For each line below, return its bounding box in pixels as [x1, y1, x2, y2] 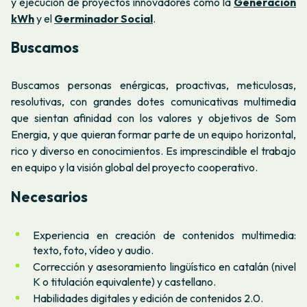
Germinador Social [54, 11, 153, 25]
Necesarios [11, 187, 88, 206]
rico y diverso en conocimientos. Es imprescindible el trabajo [11, 144, 296, 158]
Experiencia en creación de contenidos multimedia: [33, 228, 296, 242]
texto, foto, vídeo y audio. [33, 243, 153, 257]
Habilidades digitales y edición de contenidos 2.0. [33, 291, 263, 306]
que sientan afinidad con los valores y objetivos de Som [11, 111, 296, 125]
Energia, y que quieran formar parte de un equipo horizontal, [11, 127, 296, 142]
